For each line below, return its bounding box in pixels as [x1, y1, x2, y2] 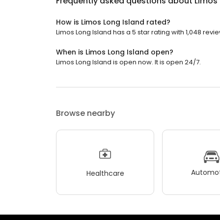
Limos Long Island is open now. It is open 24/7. [56, 57, 201, 67]
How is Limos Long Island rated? [56, 17, 170, 27]
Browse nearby [56, 108, 115, 119]
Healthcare [86, 168, 124, 178]
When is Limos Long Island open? [56, 47, 173, 57]
